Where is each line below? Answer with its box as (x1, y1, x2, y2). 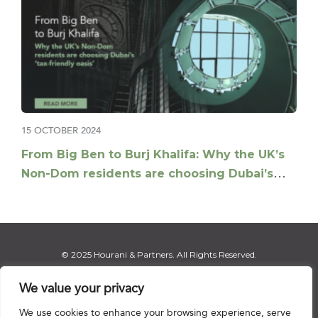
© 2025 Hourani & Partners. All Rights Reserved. (61, 248, 257, 260)
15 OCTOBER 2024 (21, 125, 101, 137)
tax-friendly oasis (21, 186, 128, 200)
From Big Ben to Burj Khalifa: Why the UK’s (21, 148, 285, 162)
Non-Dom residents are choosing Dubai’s (21, 167, 273, 181)
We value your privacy (19, 283, 144, 296)
